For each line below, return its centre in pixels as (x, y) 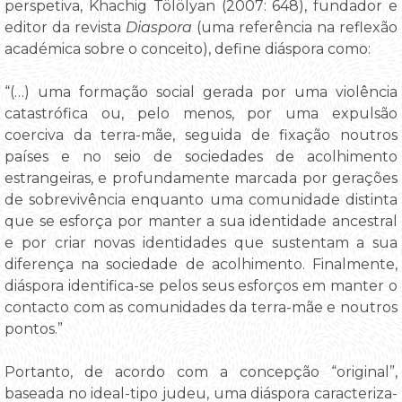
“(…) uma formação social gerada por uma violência (201, 92)
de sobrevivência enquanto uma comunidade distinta (201, 199)
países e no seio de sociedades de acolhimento (201, 156)
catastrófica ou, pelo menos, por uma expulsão (201, 113)
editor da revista (65, 27)
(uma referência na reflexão (297, 27)
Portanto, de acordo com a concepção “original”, (201, 371)
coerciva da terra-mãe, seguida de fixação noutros (201, 135)
